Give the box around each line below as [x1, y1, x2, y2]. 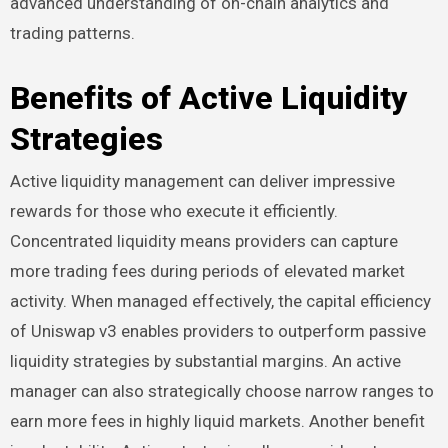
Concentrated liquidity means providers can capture [9, 230, 398, 251]
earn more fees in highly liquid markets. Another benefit [9, 410, 425, 431]
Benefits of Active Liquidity [9, 78, 407, 117]
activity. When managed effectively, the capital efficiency [9, 290, 431, 311]
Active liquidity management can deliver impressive [9, 170, 395, 191]
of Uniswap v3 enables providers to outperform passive [9, 320, 426, 341]
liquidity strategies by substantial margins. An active [9, 350, 401, 371]
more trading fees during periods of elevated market [9, 260, 405, 281]
